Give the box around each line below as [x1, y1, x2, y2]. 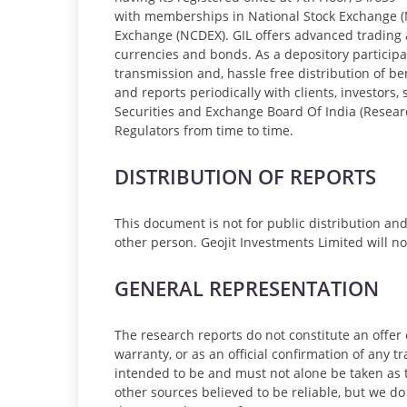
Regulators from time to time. [114, 122, 293, 139]
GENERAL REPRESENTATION [114, 274, 379, 302]
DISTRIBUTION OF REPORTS [114, 163, 376, 190]
